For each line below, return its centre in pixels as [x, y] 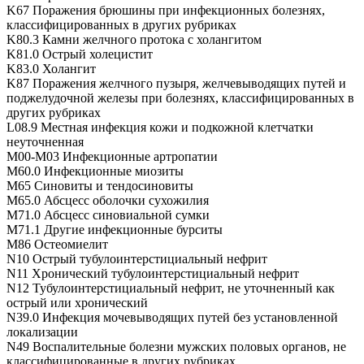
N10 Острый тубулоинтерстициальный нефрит [137, 259]
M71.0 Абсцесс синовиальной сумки [108, 215]
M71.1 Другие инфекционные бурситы [115, 230]
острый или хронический [77, 303]
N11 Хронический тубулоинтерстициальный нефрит [153, 274]
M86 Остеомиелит [57, 245]
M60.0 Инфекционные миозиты [95, 171]
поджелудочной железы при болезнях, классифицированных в [180, 98]
